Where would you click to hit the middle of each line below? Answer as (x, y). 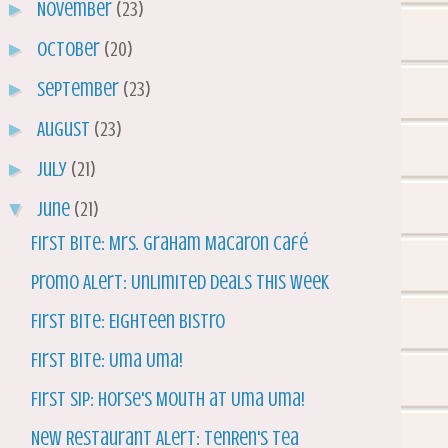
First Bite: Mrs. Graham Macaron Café (169, 244)
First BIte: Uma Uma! (107, 361)
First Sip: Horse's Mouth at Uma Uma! (168, 400)
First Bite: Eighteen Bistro (128, 322)
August (65, 130)
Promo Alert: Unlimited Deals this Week (180, 283)
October (70, 50)
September (80, 90)
